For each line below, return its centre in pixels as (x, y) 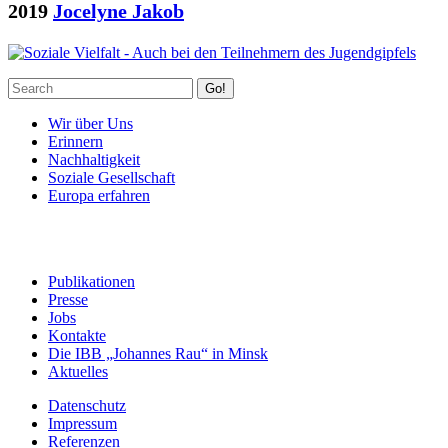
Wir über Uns (90, 123)
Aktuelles (78, 371)
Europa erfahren (99, 195)
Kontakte (77, 335)
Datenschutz (87, 405)
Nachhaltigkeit (94, 159)
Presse (68, 299)
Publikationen (91, 281)
